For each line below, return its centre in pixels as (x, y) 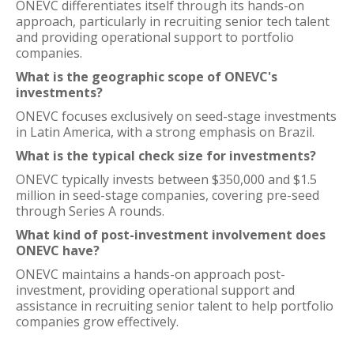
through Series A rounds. (90, 211)
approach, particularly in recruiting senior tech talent (173, 21)
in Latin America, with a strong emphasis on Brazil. (165, 132)
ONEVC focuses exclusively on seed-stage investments (176, 116)
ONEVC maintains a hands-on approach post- (151, 274)
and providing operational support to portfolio (155, 37)
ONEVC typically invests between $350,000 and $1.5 (166, 179)
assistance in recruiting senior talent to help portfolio (175, 306)
